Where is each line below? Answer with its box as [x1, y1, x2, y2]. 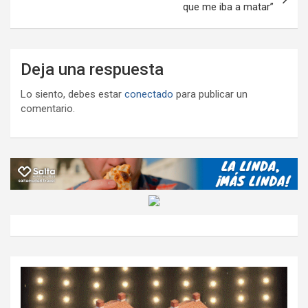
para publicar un [173, 87, 247, 100]
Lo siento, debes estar [21, 87, 124, 100]
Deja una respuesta [21, 59, 164, 79]
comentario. [21, 102, 75, 115]
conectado [124, 87, 173, 100]
